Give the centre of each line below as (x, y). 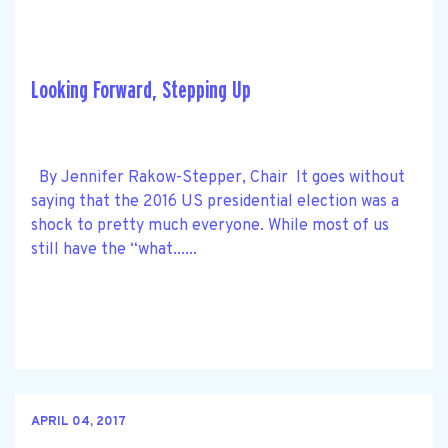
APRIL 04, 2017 (78, 422)
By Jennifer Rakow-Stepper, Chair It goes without (218, 177)
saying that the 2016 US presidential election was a (215, 201)
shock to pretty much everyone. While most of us (210, 225)
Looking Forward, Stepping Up (141, 90)
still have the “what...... (114, 249)
